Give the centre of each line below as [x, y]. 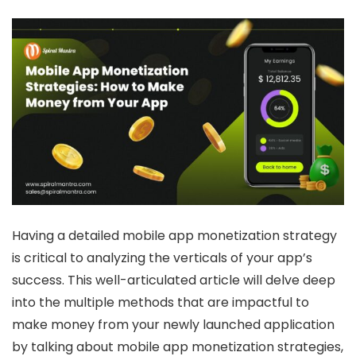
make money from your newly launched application [173, 325]
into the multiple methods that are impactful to [161, 303]
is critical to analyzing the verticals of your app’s [162, 258]
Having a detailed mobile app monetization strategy [174, 236]
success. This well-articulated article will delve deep [174, 281]
